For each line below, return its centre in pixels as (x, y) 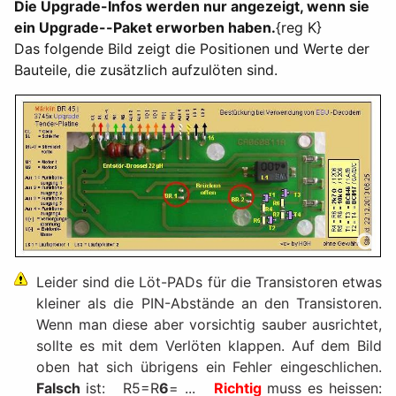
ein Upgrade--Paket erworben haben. (145, 27)
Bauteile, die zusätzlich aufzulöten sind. (146, 69)
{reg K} (299, 27)
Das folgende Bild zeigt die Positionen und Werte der (192, 48)
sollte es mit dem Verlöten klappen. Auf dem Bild (209, 345)
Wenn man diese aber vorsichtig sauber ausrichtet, (209, 324)
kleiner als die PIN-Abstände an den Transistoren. (209, 303)
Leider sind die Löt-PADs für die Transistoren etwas (209, 282)
